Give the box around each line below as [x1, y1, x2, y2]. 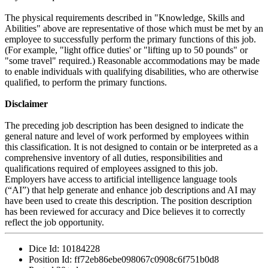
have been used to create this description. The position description [5, 196, 252, 206]
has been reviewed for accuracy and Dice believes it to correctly [5, 206, 245, 217]
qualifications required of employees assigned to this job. [5, 163, 218, 174]
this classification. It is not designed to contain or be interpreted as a [5, 142, 258, 153]
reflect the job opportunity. [5, 217, 104, 228]
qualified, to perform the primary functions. [5, 77, 167, 88]
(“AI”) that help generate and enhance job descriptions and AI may [5, 185, 256, 196]
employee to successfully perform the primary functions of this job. [5, 34, 256, 45]
